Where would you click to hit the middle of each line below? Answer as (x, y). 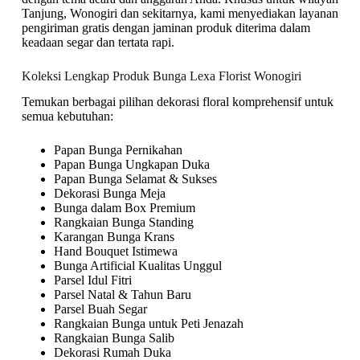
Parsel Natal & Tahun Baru (122, 295)
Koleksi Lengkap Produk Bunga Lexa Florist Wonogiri (161, 76)
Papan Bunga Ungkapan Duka (131, 165)
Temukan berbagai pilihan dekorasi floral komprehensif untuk (177, 102)
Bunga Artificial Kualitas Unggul (137, 266)
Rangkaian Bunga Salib (114, 338)
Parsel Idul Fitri (92, 280)
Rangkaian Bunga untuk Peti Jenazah (148, 324)
